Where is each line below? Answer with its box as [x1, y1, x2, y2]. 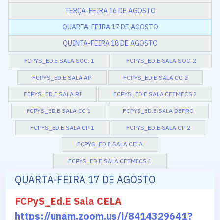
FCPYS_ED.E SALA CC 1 [27, 107, 91, 115]
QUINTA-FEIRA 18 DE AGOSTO [62, 39, 158, 48]
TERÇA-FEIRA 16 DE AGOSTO [64, 6, 156, 16]
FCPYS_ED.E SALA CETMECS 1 [68, 157, 152, 165]
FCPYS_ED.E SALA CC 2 [123, 74, 188, 82]
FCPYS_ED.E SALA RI [23, 90, 82, 98]
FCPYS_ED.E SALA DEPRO [123, 107, 193, 115]
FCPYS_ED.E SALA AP [32, 74, 91, 82]
